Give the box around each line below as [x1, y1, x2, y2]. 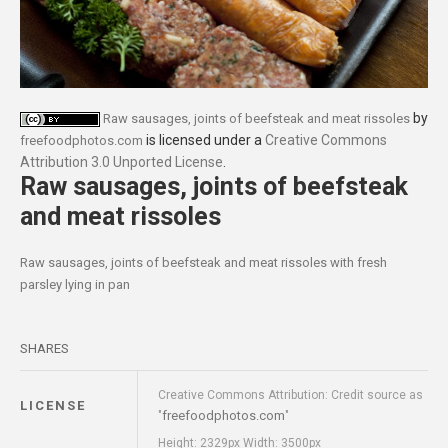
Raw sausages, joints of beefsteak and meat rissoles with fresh [20, 255, 387, 271]
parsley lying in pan [20, 277, 130, 293]
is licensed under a [143, 132, 265, 149]
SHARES [20, 341, 69, 357]
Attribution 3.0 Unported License [20, 154, 223, 171]
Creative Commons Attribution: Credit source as [158, 388, 423, 403]
